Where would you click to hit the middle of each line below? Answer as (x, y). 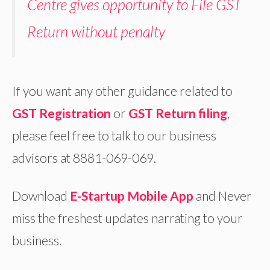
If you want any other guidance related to (122, 91)
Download (40, 195)
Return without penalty (96, 31)
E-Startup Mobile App (132, 195)
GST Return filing (178, 113)
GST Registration (61, 113)
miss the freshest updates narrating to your (127, 218)
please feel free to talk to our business (114, 136)
